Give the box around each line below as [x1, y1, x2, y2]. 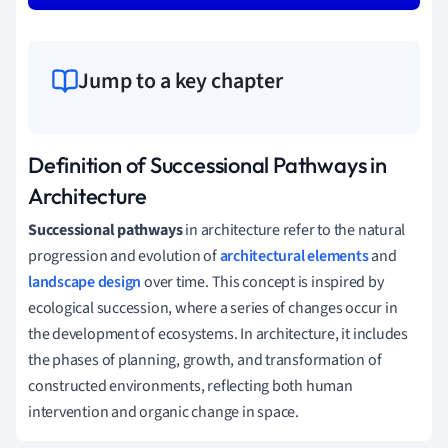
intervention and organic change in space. [28, 400, 299, 423]
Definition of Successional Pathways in [28, 150, 387, 179]
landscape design [28, 270, 142, 293]
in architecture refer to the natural [182, 218, 406, 241]
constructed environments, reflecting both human [28, 374, 353, 397]
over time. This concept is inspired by [141, 270, 384, 293]
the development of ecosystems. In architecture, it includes [28, 322, 409, 345]
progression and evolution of [28, 244, 220, 267]
